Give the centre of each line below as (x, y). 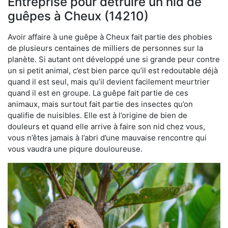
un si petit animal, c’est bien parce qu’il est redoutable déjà (113, 70)
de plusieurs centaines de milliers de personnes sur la (105, 48)
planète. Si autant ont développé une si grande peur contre (114, 59)
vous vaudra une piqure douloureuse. (75, 149)
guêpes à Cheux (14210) (78, 16)
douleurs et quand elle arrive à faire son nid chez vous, (106, 126)
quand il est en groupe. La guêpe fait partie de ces (98, 93)
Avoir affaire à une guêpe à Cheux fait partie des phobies (110, 37)
